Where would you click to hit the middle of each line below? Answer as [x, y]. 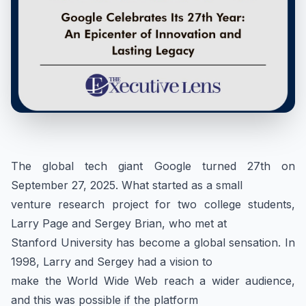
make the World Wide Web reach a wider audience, [153, 281]
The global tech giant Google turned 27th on [153, 166]
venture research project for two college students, [153, 204]
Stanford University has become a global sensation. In [153, 242]
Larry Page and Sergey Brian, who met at [119, 223]
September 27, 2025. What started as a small [127, 185]
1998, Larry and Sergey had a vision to [112, 262]
